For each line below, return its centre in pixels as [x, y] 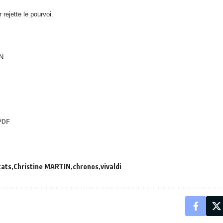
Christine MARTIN [42, 167]
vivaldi [111, 167]
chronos [86, 167]
